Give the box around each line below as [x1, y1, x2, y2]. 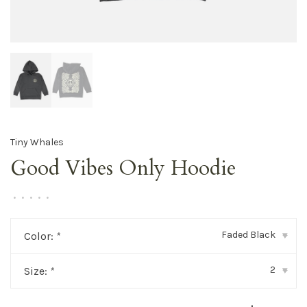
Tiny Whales [10, 136, 64, 148]
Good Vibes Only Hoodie [10, 154, 236, 182]
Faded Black [221, 229, 275, 241]
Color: [24, 230, 56, 243]
